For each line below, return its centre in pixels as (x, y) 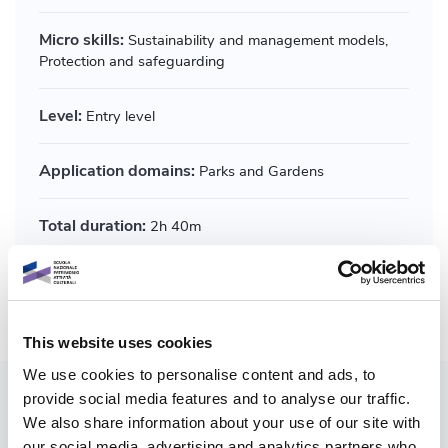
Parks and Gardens (259, 171)
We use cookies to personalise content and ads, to (199, 374)
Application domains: (117, 171)
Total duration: (92, 226)
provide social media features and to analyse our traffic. (217, 398)
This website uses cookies (118, 342)
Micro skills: (81, 40)
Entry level (118, 116)
